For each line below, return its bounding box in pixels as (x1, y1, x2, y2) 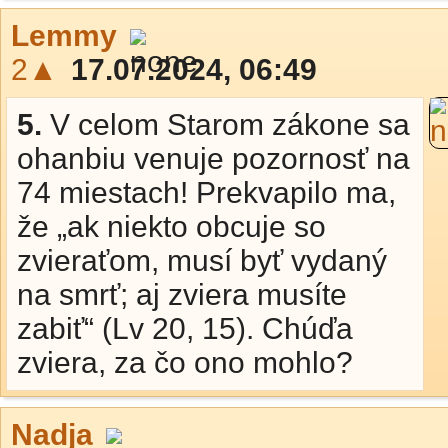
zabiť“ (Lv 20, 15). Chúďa (17, 312, 353, 345)
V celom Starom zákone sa (50, 108, 410, 141)
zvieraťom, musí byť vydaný (17, 244, 387, 277)
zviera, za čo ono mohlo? (17, 346, 353, 379)
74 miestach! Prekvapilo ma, (17, 176, 396, 209)
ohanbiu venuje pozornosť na (17, 142, 410, 175)
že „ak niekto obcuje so (17, 210, 326, 243)
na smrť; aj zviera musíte (17, 278, 347, 311)
